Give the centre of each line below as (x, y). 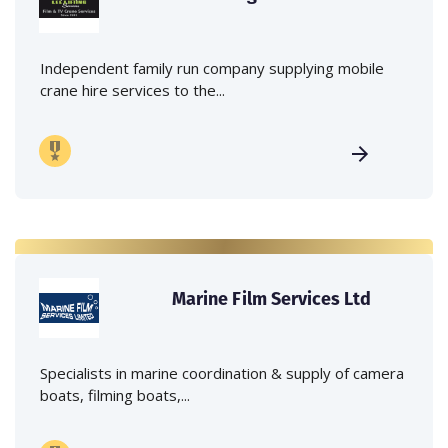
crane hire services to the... (132, 90)
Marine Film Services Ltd (272, 299)
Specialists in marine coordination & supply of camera (222, 373)
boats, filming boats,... (115, 395)
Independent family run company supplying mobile (212, 68)
